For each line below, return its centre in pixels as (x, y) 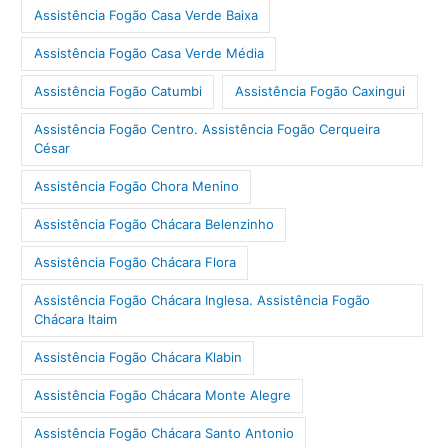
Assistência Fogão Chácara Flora (134, 262)
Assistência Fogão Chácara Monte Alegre (162, 395)
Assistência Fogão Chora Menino (136, 186)
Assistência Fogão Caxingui (320, 91)
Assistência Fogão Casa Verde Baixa (145, 15)
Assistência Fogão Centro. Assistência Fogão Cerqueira (206, 129)
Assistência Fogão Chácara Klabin (137, 357)
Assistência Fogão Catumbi (117, 91)
